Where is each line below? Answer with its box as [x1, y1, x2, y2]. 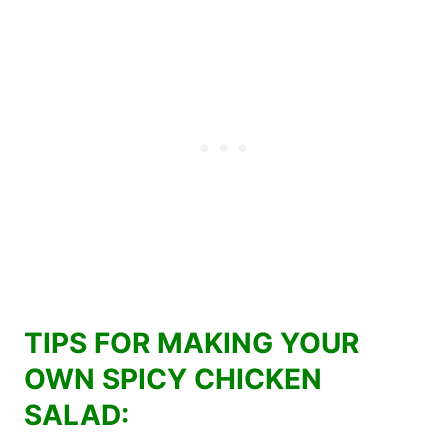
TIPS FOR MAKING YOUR [24, 325, 359, 360]
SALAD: [24, 397, 129, 432]
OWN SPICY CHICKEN [24, 361, 322, 396]
